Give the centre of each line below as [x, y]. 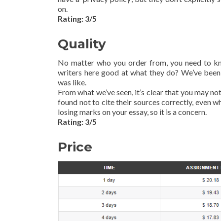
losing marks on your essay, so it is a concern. [132, 111]
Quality [82, 44]
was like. [72, 82]
